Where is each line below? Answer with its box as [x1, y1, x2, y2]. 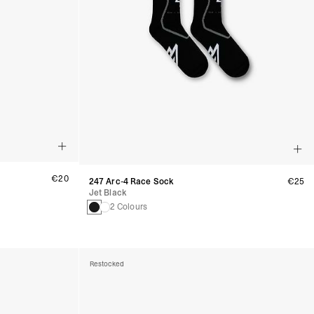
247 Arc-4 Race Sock [88, 176, 175, 188]
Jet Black [88, 187, 127, 199]
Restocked [89, 259, 124, 269]
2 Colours [109, 201, 147, 213]
